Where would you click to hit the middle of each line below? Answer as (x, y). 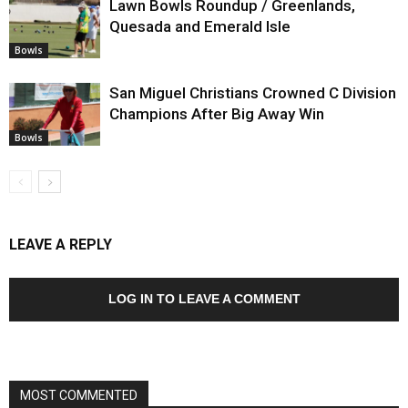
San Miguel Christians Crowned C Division (253, 92)
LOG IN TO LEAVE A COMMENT (204, 298)
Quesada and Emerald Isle (200, 26)
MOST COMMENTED (79, 395)
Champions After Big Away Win (217, 113)
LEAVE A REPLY (61, 244)
